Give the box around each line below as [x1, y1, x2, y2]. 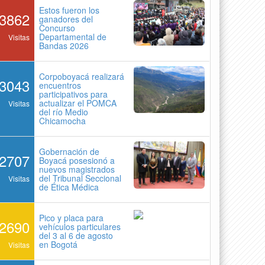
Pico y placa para [39, 211, 104, 224]
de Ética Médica [39, 180, 99, 193]
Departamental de [39, 30, 107, 43]
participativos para [39, 88, 108, 100]
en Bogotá [39, 238, 78, 250]
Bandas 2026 [39, 39, 89, 51]
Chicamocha [39, 114, 86, 127]
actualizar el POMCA [39, 96, 117, 109]
